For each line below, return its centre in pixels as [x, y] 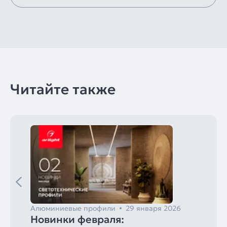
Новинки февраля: [77, 219]
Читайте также [63, 89]
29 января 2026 [153, 208]
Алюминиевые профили [73, 208]
